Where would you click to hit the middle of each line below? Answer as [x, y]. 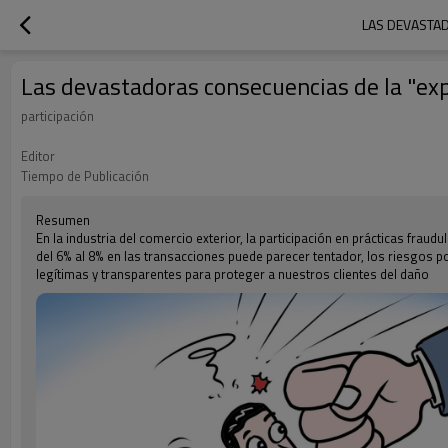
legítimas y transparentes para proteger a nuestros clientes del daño [232, 274]
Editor [38, 156]
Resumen [63, 220]
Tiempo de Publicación [85, 176]
